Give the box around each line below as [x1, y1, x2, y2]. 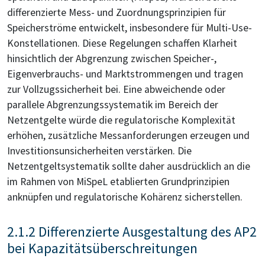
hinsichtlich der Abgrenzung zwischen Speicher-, [7, 52, 216, 66]
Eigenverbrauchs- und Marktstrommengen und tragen [7, 67, 243, 81]
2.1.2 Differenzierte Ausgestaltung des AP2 [7, 223, 257, 241]
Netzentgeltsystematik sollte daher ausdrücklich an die [7, 160, 250, 173]
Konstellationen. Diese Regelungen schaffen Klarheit [7, 37, 237, 50]
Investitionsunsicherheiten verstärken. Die [7, 144, 192, 158]
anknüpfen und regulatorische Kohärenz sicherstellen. [7, 190, 243, 204]
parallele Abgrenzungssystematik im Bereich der [7, 98, 218, 112]
